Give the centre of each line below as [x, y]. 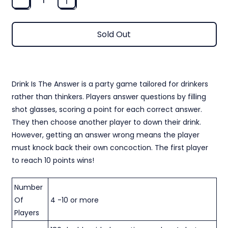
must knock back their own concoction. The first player [110, 148]
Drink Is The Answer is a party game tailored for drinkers [110, 84]
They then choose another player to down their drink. [106, 122]
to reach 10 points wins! [53, 161]
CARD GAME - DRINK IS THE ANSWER [61, 74]
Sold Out [114, 34]
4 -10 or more [75, 200]
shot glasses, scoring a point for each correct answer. [107, 110]
